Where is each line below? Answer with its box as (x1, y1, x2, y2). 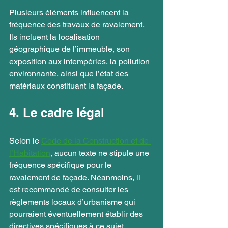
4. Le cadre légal (9, 105, 104, 120)
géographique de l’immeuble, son (9, 44, 132, 54)
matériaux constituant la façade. (9, 80, 123, 91)
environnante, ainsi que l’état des (9, 68, 130, 78)
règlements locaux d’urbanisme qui (9, 196, 137, 207)
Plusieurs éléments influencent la (9, 7, 131, 17)
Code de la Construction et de (41, 135, 151, 146)
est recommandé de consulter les (9, 184, 130, 194)
